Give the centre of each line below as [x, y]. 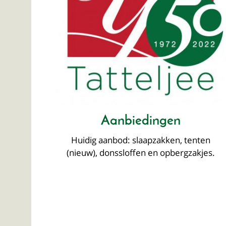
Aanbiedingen [140, 121]
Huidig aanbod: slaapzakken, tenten [140, 140]
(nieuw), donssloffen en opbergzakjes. [140, 152]
